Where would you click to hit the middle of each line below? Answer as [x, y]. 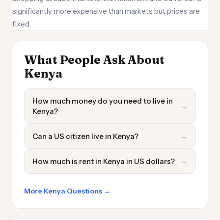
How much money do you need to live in [103, 101]
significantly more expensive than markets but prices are [106, 11]
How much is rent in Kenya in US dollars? [104, 161]
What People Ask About [94, 60]
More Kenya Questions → [67, 191]
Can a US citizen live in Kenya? [85, 136]
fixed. [22, 24]
